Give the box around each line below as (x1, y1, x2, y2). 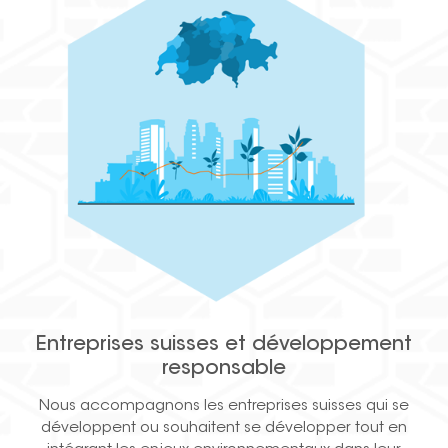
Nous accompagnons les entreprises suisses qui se (39, 399, 409, 415)
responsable (162, 359, 286, 380)
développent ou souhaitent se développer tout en (41, 421, 407, 437)
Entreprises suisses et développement (36, 335, 412, 356)
